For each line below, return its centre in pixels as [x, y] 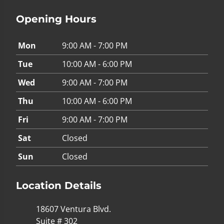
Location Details [59, 186]
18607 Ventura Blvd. [73, 209]
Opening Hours [56, 19]
